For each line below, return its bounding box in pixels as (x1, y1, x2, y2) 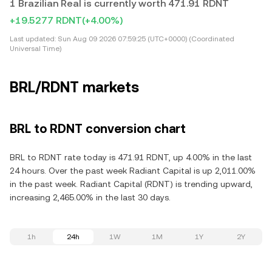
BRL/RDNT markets (10, 79, 139, 96)
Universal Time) (10, 44, 61, 53)
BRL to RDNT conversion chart (10, 121, 186, 136)
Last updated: (10, 35, 56, 43)
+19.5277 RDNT (10, 15, 82, 26)
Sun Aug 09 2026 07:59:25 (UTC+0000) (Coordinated (56, 35, 234, 43)
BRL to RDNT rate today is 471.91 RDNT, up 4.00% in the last (10, 152, 252, 162)
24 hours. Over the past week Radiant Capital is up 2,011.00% (10, 166, 256, 175)
